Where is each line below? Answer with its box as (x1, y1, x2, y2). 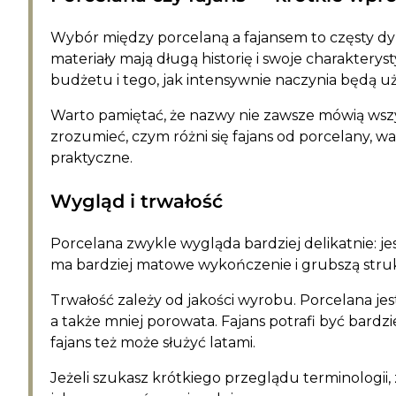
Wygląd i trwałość (50, 189, 223, 212)
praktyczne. (50, 148, 133, 166)
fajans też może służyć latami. (50, 333, 255, 351)
